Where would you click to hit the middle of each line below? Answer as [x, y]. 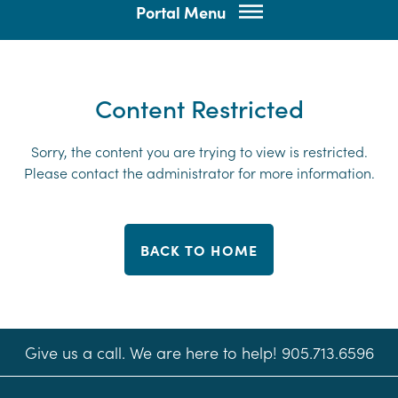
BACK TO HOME [199, 250]
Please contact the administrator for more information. [199, 172]
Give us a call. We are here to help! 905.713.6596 [199, 352]
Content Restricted [199, 107]
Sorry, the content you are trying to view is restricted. [199, 151]
